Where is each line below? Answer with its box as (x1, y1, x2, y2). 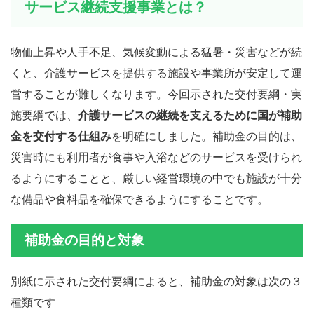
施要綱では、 (11, 107, 78, 122)
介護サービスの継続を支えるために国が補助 (78, 107, 302, 122)
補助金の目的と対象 (25, 231, 144, 248)
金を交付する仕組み (11, 128, 111, 143)
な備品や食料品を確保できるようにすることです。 (11, 191, 268, 206)
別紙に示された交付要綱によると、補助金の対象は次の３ (11, 273, 302, 288)
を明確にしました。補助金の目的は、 (111, 128, 302, 143)
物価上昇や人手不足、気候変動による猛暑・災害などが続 (11, 44, 302, 59)
